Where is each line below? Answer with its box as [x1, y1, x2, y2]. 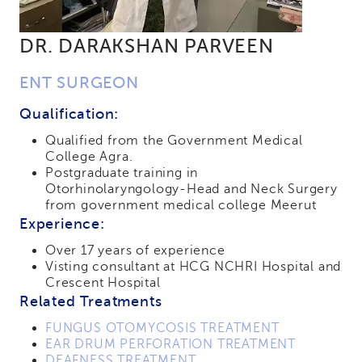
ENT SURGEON [19, 74, 139, 93]
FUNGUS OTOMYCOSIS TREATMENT [45, 321, 280, 336]
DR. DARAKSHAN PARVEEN [19, 36, 274, 58]
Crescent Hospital [45, 276, 161, 291]
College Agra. [45, 149, 133, 165]
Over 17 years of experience [45, 243, 225, 259]
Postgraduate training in [45, 166, 199, 181]
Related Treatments [19, 293, 162, 310]
